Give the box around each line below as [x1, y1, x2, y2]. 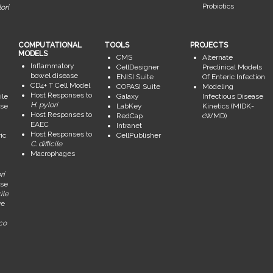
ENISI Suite [116, 73, 154, 82]
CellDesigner [116, 63, 159, 72]
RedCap [116, 112, 143, 121]
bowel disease [30, 71, 78, 80]
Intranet [116, 121, 142, 130]
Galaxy [116, 92, 139, 101]
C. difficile [30, 140, 62, 149]
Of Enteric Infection [202, 73, 266, 82]
